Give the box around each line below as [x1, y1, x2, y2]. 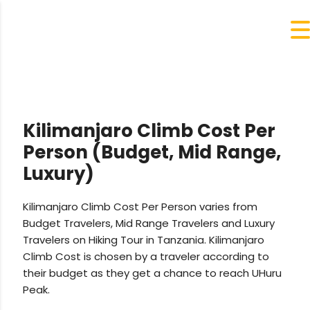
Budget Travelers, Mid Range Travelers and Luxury [23, 216, 275, 231]
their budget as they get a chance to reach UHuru [23, 266, 282, 281]
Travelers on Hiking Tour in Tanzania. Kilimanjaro [23, 232, 265, 248]
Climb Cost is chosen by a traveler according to [23, 249, 270, 264]
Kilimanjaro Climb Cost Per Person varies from [23, 199, 258, 215]
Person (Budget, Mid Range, [23, 140, 282, 165]
